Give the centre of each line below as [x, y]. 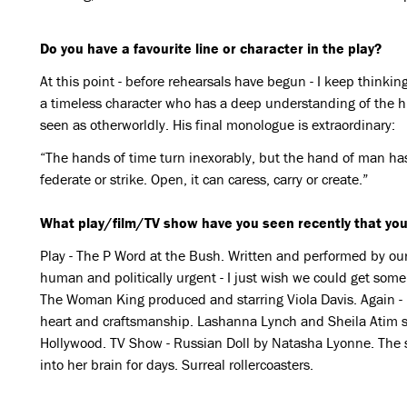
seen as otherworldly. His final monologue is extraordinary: [217, 124]
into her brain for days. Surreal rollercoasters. [176, 364]
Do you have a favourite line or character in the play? [210, 48]
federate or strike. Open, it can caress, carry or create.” [203, 179]
